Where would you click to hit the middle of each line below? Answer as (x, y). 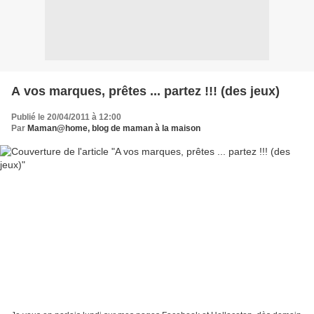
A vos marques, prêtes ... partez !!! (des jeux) (145, 91)
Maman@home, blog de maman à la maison (114, 128)
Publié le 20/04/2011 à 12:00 (66, 117)
